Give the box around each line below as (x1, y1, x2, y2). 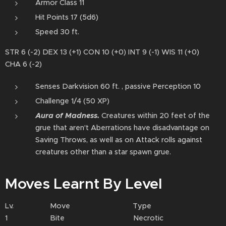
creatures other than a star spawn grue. (35, 147, 173, 156)
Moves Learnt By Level (5, 175, 162, 193)
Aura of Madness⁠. (35, 111, 99, 120)
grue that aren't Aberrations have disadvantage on (35, 123, 209, 132)
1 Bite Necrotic (5, 213, 163, 222)
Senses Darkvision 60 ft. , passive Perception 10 (35, 82, 201, 91)
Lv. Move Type (5, 201, 151, 210)
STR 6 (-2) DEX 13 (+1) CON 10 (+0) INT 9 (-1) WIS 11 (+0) (5, 47, 199, 56)
